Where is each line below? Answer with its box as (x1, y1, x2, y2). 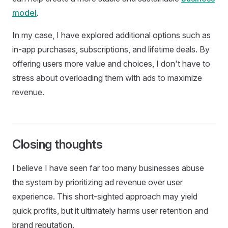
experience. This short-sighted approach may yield (12, 191, 197, 202)
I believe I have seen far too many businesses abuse (12, 162, 204, 173)
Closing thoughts (12, 136, 103, 152)
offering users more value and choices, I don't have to (12, 58, 210, 69)
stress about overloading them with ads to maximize (12, 72, 202, 83)
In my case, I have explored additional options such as (12, 30, 211, 40)
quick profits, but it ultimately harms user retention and (12, 205, 208, 216)
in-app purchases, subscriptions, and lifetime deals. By (12, 44, 210, 54)
